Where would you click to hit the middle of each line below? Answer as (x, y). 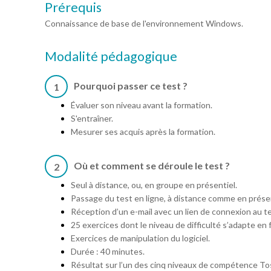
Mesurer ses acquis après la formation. (143, 132)
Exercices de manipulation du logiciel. (140, 238)
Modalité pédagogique (111, 57)
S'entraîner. (92, 119)
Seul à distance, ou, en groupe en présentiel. (154, 185)
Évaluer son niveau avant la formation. (142, 105)
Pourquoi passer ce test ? (131, 86)
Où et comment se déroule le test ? (152, 166)
